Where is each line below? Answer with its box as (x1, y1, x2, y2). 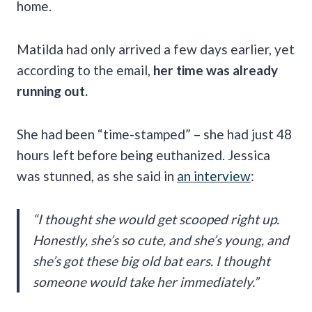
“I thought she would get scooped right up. (33, 210, 279, 227)
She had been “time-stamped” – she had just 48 (17, 125, 292, 142)
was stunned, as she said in (17, 167, 177, 184)
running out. (17, 82, 88, 99)
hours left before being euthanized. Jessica (17, 146, 270, 163)
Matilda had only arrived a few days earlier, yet (17, 40, 295, 57)
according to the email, (17, 61, 153, 78)
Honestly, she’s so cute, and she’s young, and (33, 231, 289, 248)
